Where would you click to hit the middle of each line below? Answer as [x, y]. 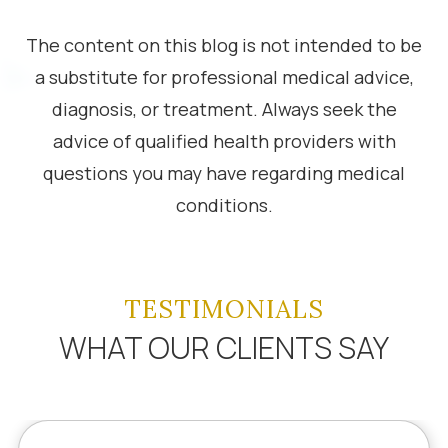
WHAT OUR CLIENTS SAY [224, 347]
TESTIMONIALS [224, 309]
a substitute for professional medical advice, [224, 77]
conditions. [224, 205]
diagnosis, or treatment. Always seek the [224, 109]
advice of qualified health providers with [224, 141]
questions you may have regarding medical [224, 173]
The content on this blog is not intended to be [224, 45]
